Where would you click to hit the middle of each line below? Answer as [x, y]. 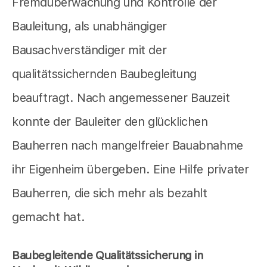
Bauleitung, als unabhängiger [89, 26]
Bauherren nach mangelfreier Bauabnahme [128, 145]
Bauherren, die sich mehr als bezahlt [110, 193]
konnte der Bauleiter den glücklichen [110, 121]
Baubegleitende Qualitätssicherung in [108, 255]
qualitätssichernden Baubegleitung [104, 74]
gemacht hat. [49, 217]
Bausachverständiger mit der [89, 50]
